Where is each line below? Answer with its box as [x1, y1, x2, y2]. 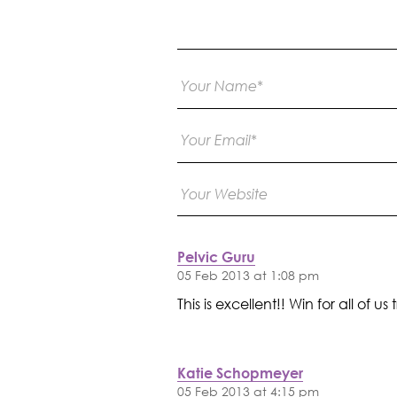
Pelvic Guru [176, 247, 255, 265]
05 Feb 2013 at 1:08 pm [176, 266, 319, 284]
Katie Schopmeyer [176, 363, 303, 381]
